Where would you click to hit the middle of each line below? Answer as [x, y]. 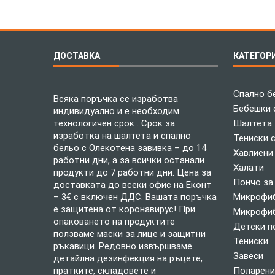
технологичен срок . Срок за [114, 123]
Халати [248, 167]
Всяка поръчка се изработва [116, 99]
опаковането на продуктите [114, 221]
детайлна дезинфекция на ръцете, [128, 258]
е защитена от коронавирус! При [124, 209]
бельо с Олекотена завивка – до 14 [130, 148]
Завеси [248, 256]
